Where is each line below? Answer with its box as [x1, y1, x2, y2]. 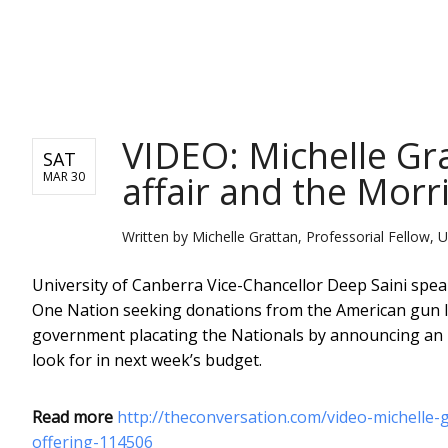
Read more [32, 405, 113, 428]
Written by [122, 226, 192, 246]
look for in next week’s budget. [32, 348, 262, 371]
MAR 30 [43, 167, 85, 185]
